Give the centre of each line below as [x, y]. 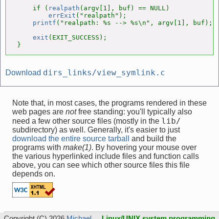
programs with [38, 147]
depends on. [34, 174]
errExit [62, 15]
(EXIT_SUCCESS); [78, 37]
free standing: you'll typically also [134, 112]
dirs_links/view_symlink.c [104, 73]
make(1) [77, 147]
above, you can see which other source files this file [101, 165]
